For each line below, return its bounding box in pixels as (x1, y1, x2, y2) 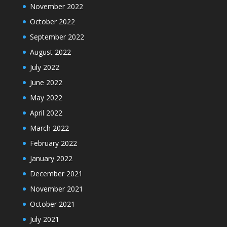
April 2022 (29, 108, 62, 118)
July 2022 (29, 62, 59, 72)
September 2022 (29, 32, 84, 42)
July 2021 (29, 214, 59, 224)
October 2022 (29, 17, 75, 26)
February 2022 (29, 138, 77, 148)
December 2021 (29, 169, 83, 178)
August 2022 (29, 47, 71, 57)
